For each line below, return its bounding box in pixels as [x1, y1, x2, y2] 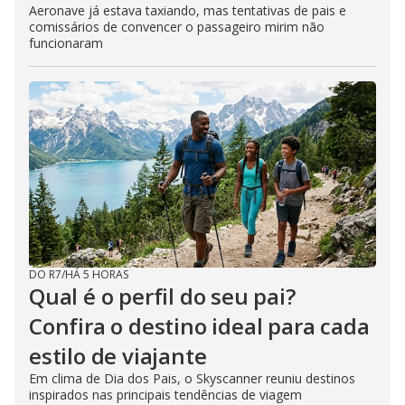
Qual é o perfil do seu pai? [29, 280, 296, 311]
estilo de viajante [29, 340, 207, 371]
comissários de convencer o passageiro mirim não [29, 17, 325, 35]
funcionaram [29, 33, 103, 52]
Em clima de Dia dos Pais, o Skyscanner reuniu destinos [29, 369, 355, 387]
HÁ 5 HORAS [65, 266, 128, 282]
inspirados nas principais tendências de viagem [29, 385, 302, 403]
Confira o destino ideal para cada [29, 310, 370, 341]
